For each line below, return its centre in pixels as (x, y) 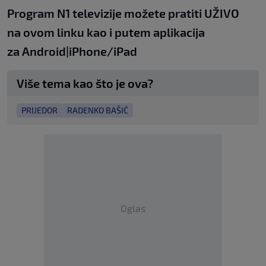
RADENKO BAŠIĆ (98, 110)
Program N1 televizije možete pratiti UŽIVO (123, 13)
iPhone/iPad (103, 51)
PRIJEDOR (39, 110)
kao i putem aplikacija (145, 32)
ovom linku (54, 32)
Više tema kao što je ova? (85, 83)
